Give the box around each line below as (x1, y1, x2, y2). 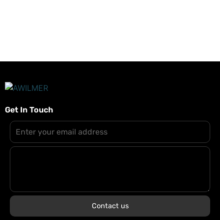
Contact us (91, 202, 129, 211)
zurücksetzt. (7, 6, 79, 21)
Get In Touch (5, 105, 53, 114)
